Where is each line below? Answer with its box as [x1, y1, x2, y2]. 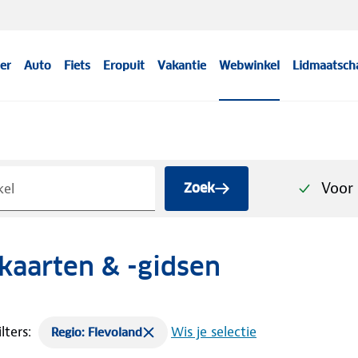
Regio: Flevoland [50, 324, 142, 340]
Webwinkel [219, 58, 280, 73]
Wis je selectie [170, 322, 257, 340]
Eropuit [103, 58, 145, 73]
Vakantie [157, 58, 207, 73]
